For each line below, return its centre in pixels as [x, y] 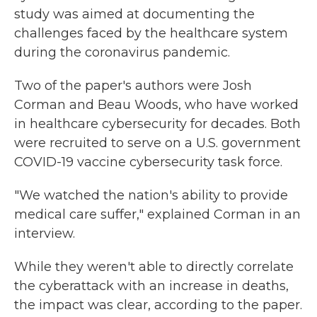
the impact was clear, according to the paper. [158, 305]
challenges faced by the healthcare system [151, 33]
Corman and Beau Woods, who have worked [156, 104]
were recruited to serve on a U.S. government [157, 143]
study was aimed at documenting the [134, 14]
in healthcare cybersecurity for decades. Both [157, 123]
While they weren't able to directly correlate [154, 266]
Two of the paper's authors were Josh [133, 85]
